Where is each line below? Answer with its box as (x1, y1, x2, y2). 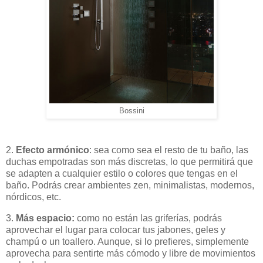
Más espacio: (16, 213, 75, 224)
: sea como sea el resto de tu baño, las (89, 145, 248, 156)
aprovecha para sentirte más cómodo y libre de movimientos (6, 248, 255, 259)
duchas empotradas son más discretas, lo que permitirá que (6, 157, 253, 167)
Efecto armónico (16, 145, 89, 156)
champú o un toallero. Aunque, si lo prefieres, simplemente (6, 237, 249, 247)
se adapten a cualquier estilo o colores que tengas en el (6, 168, 238, 179)
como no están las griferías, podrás (75, 213, 222, 224)
